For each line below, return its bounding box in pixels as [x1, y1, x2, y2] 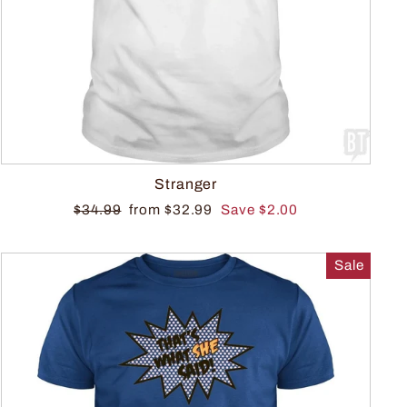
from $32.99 [129, 203, 217, 218]
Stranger [154, 176, 218, 193]
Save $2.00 [221, 203, 299, 218]
